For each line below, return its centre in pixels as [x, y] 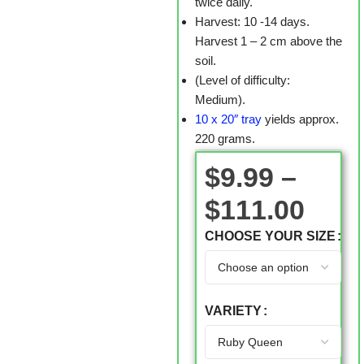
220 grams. [225, 139]
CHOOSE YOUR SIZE [270, 236]
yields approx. [300, 119]
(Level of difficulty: [242, 80]
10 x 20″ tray [228, 119]
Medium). [220, 100]
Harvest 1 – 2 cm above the [268, 41]
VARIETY [233, 311]
